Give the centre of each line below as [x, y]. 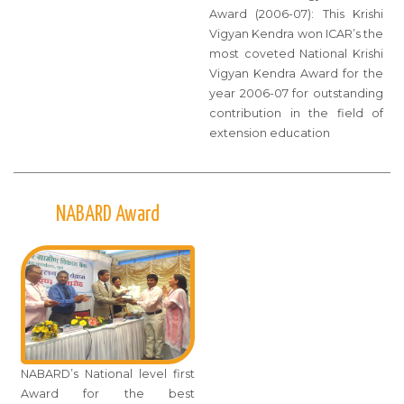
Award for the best [108, 394]
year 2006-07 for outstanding [296, 93]
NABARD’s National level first [108, 374]
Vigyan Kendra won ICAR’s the [296, 33]
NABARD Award [108, 215]
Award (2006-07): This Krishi [296, 14]
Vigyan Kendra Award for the [296, 73]
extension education [270, 133]
